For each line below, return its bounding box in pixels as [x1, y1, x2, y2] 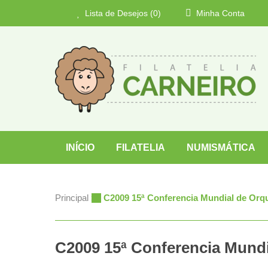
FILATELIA [116, 142, 165, 153]
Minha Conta [194, 8, 245, 18]
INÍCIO [66, 142, 95, 153]
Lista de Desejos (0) [83, 8, 161, 18]
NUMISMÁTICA [187, 142, 255, 153]
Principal [55, 193, 89, 203]
